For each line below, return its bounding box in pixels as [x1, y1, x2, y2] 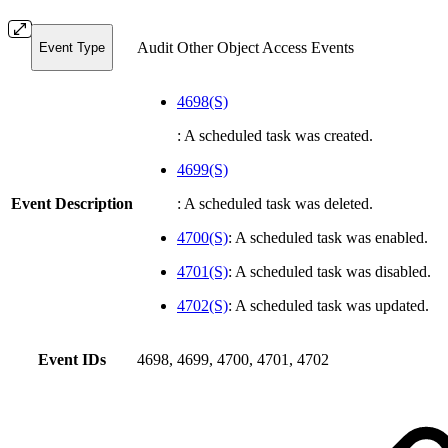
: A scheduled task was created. [177, 126, 373, 144]
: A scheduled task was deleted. [177, 194, 373, 212]
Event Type [39, 39, 105, 55]
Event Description [11, 194, 133, 212]
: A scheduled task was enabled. [228, 228, 428, 246]
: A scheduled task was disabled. [228, 262, 431, 280]
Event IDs [38, 350, 106, 368]
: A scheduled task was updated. [228, 296, 429, 314]
